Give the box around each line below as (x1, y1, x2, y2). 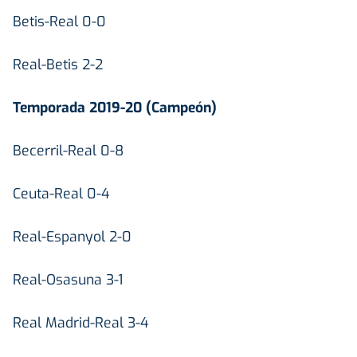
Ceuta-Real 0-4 (13, 183, 109, 203)
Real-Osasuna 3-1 (13, 269, 123, 289)
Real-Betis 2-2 (13, 54, 103, 74)
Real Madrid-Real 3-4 (13, 312, 148, 332)
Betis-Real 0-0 (13, 11, 106, 31)
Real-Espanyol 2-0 (13, 226, 131, 246)
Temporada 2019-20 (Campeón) (13, 97, 217, 117)
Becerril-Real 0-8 (13, 140, 124, 160)
